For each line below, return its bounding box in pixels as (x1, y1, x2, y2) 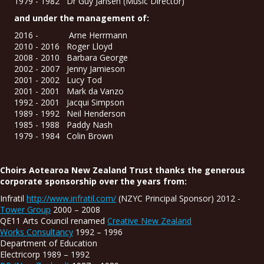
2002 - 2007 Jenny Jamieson (14, 62, 125, 74)
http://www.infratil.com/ (27, 192, 116, 204)
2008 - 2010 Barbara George (14, 51, 128, 63)
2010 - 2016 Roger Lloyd (14, 40, 113, 52)
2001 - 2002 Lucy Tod (14, 74, 102, 85)
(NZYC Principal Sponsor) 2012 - (116, 192, 240, 204)
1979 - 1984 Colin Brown (14, 130, 113, 141)
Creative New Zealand (107, 214, 192, 226)
